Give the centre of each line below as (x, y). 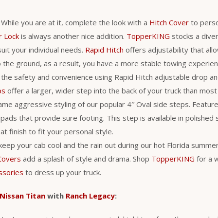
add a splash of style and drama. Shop (86, 158)
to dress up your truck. (62, 172)
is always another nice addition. (73, 36)
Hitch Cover (169, 22)
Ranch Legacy (90, 195)
